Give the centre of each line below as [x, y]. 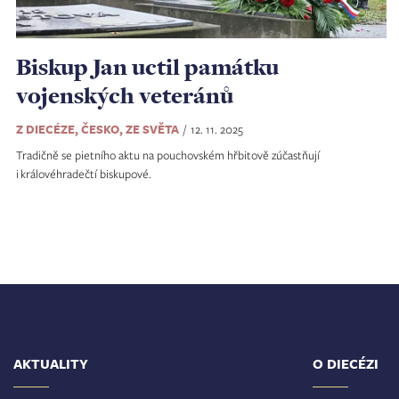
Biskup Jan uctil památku [147, 66]
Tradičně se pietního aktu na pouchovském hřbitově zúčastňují [167, 155]
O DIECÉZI [346, 363]
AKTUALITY [51, 363]
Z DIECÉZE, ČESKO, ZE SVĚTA [97, 129]
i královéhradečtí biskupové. [83, 173]
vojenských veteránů [124, 94]
